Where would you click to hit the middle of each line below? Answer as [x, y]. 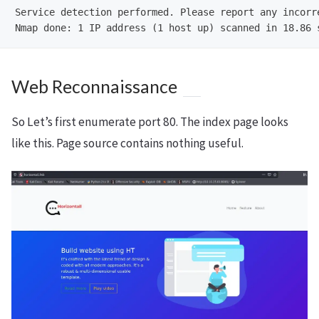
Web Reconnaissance [94, 87]
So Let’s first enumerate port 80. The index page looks [150, 122]
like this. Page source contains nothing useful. [127, 143]
